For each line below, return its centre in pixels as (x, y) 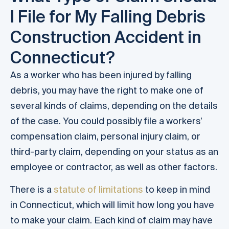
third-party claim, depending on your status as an (114, 151)
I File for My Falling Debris (108, 16)
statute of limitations (98, 190)
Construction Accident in (106, 37)
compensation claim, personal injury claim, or (105, 136)
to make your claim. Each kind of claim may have (111, 220)
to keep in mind (177, 190)
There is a (32, 190)
